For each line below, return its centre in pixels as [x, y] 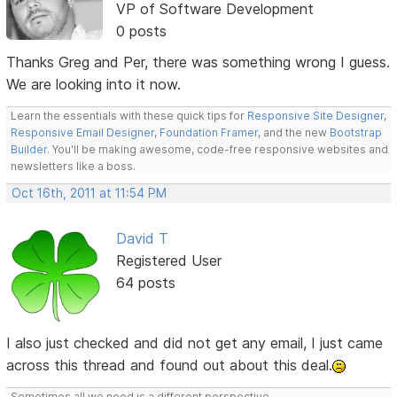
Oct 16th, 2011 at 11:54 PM [90, 193]
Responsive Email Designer [83, 132]
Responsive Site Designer [316, 115]
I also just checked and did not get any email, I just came [195, 343]
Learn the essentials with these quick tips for [129, 115]
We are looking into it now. [94, 84]
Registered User [168, 260]
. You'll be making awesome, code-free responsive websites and [218, 149]
